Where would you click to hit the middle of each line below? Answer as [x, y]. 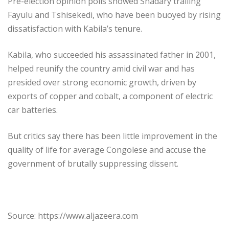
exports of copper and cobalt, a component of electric [110, 96]
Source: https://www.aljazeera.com [73, 216]
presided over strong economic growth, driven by [102, 83]
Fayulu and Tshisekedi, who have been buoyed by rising [114, 15]
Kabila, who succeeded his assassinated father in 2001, [112, 55]
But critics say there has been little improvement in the [112, 136]
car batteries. [33, 110]
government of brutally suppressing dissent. [93, 164]
